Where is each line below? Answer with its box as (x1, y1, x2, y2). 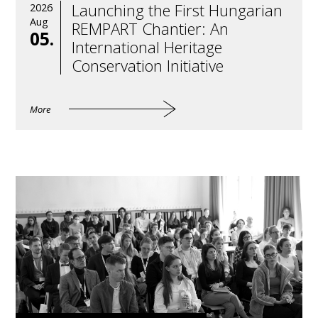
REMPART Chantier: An (72, 17, 229, 39)
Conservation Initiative (72, 54, 224, 76)
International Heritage (72, 35, 223, 57)
